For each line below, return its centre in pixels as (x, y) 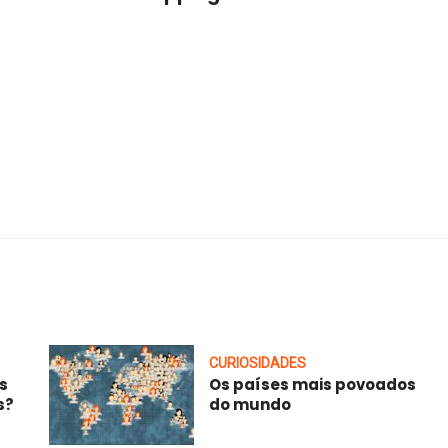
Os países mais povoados (312, 384)
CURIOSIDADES (257, 362)
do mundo (250, 404)
